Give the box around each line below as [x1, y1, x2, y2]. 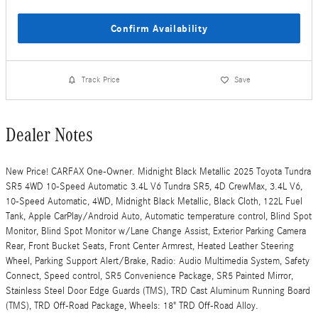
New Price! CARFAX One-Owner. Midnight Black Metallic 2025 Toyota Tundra [6, 165, 311, 177]
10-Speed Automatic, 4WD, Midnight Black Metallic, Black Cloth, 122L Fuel [6, 195, 302, 207]
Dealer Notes [6, 124, 93, 146]
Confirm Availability [110, 22, 208, 35]
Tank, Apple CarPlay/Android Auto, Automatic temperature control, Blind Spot [6, 210, 312, 222]
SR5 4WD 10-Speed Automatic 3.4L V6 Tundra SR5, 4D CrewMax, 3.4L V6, [6, 180, 302, 192]
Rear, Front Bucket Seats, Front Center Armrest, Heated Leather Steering [6, 240, 294, 252]
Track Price [82, 75, 121, 85]
